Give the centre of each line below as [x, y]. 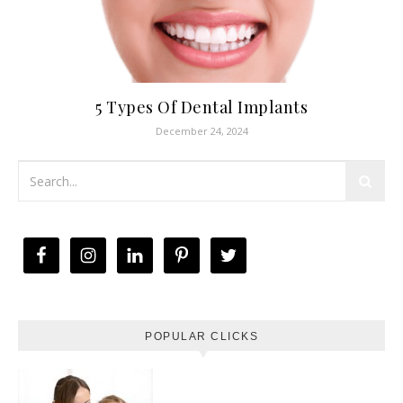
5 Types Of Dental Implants [201, 107]
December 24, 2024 [201, 131]
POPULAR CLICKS [201, 336]
